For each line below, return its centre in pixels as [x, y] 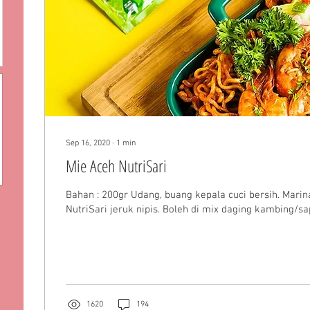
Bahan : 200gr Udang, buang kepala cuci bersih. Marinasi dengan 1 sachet [81, 195]
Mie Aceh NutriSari [116, 166]
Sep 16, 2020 [88, 143]
